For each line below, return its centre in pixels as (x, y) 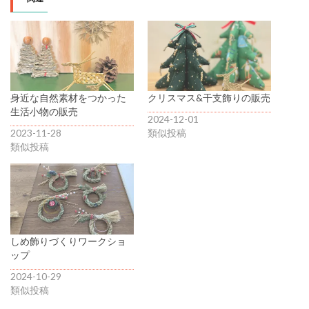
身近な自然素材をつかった (68, 98)
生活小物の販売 (44, 112)
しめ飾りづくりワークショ (68, 241)
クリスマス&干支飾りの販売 (209, 98)
